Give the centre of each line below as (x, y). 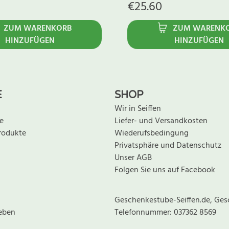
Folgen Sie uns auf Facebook (165, 170)
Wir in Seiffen (138, 109)
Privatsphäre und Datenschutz (168, 146)
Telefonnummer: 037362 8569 (165, 213)
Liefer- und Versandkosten (161, 121)
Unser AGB (133, 158)
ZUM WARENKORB (38, 29)
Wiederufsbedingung (152, 134)
